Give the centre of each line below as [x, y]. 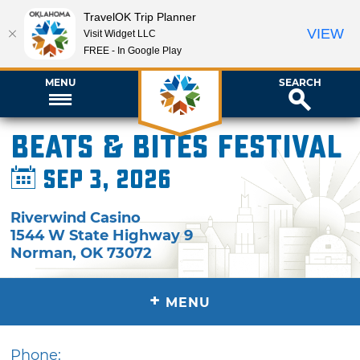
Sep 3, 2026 [104, 180]
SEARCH [300, 82]
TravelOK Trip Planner [140, 16]
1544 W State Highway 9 [102, 235]
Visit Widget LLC [120, 33]
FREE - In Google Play [133, 50]
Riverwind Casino [76, 217]
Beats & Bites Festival [176, 147]
